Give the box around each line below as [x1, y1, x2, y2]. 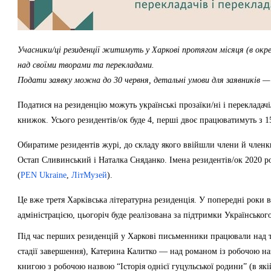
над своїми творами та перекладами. [18, 60, 154, 70]
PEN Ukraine [21, 171, 67, 180]
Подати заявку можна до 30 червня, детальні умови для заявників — [18, 76, 270, 85]
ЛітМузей [71, 171, 107, 180]
